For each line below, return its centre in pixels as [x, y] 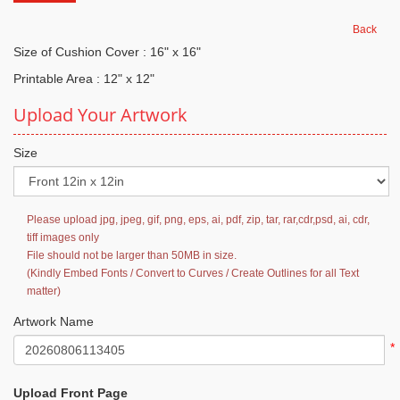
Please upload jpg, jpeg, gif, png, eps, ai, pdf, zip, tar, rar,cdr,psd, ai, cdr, [198, 219]
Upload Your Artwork [100, 114]
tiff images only [63, 237]
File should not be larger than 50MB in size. [132, 255]
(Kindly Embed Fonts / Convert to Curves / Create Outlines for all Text [193, 273]
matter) [44, 291]
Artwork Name [54, 321]
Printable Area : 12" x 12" [84, 78]
